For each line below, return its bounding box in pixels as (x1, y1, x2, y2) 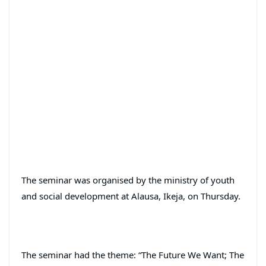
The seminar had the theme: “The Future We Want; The (21, 248, 244, 261)
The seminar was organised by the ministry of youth (21, 173, 235, 186)
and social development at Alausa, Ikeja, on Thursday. (21, 189, 240, 202)
